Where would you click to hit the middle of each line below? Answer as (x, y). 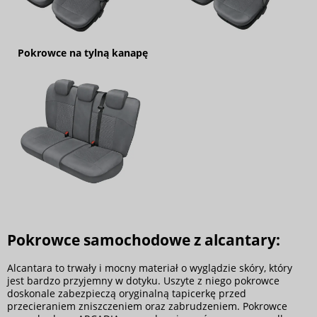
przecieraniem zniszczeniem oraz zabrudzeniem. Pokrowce (147, 306)
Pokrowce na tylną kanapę (83, 52)
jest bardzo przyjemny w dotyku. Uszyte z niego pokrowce (143, 281)
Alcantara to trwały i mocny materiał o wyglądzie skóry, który (150, 268)
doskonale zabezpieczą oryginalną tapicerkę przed (127, 294)
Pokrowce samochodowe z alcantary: (144, 240)
